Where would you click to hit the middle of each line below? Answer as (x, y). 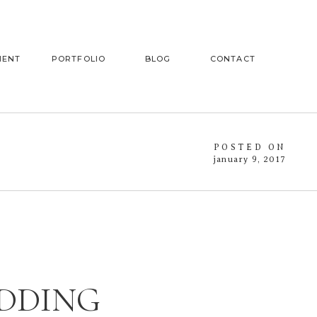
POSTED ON (249, 147)
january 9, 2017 (249, 159)
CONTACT (233, 59)
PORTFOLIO (79, 59)
